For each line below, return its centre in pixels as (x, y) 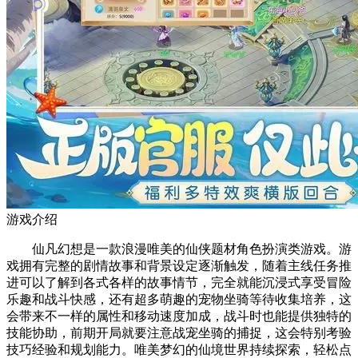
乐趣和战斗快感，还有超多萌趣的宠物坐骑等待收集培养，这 (179, 299)
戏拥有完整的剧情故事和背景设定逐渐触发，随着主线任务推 (179, 265)
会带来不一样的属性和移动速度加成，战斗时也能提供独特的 (179, 316)
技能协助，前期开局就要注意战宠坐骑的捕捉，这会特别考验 (179, 332)
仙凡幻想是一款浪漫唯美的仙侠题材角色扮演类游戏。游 (179, 249)
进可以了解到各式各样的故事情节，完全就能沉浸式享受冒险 (179, 282)
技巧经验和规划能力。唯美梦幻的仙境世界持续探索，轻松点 (179, 349)
